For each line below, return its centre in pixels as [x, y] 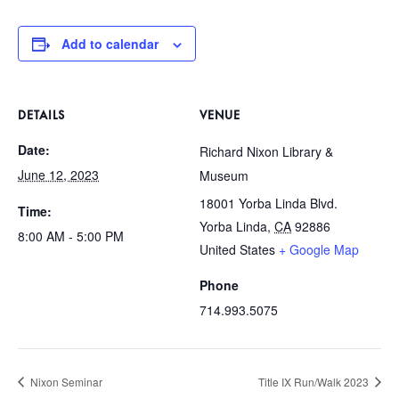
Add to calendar [110, 44]
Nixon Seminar [65, 381]
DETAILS [41, 118]
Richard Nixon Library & [266, 152]
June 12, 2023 [58, 175]
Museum [224, 176]
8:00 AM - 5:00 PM [71, 236]
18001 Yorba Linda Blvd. [269, 204]
